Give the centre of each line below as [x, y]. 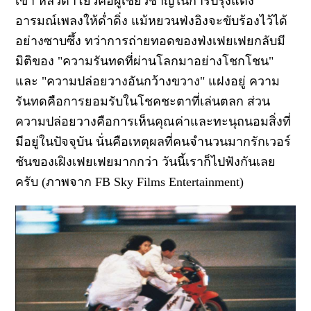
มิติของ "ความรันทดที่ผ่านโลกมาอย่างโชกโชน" [145, 61]
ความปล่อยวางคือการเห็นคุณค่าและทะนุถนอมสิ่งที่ [153, 121]
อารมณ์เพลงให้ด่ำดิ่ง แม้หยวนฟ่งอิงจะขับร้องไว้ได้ [152, 20]
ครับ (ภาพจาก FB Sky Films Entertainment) [130, 182]
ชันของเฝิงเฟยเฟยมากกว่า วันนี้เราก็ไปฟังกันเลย [146, 161]
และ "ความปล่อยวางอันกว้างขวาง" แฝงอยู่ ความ [148, 81]
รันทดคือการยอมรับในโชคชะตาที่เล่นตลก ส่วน [143, 101]
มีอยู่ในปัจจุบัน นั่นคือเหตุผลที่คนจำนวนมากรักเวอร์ [153, 141]
